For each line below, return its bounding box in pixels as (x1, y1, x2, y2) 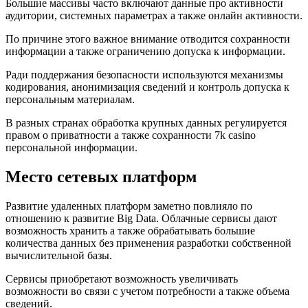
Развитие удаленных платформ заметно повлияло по (5, 200, 252, 212)
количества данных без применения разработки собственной (5, 237, 291, 250)
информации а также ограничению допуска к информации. (5, 45, 285, 58)
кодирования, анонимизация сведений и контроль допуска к (5, 81, 289, 93)
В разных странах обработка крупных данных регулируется (5, 117, 287, 129)
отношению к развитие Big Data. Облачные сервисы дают (5, 212, 277, 225)
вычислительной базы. (5, 250, 112, 262)
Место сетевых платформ (5, 168, 197, 186)
